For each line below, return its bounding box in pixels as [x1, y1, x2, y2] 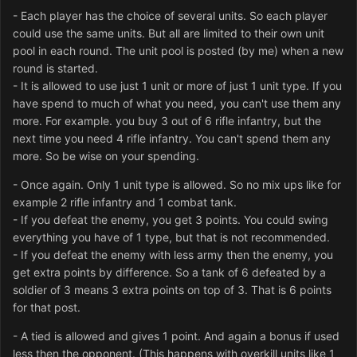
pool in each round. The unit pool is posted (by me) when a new [13, 44, 343, 58]
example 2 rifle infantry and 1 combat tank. [13, 195, 237, 210]
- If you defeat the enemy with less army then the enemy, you [13, 248, 333, 262]
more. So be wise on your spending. [13, 149, 199, 163]
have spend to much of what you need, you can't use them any [13, 96, 341, 111]
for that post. [13, 300, 80, 315]
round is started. [13, 61, 98, 76]
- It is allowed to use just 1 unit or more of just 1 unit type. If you [13, 79, 342, 93]
